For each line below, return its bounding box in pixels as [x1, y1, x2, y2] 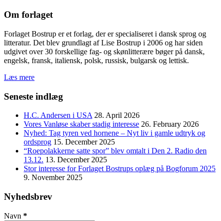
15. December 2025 [53, 138, 115, 147]
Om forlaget [4, 9, 53, 20]
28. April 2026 [94, 111, 140, 120]
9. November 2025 [24, 173, 82, 182]
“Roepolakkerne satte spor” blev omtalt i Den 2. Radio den [24, 147, 207, 155]
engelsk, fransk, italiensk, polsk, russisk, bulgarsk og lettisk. [4, 56, 189, 65]
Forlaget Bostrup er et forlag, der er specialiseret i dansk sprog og [4, 29, 206, 38]
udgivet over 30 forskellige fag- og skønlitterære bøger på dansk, [4, 47, 205, 56]
